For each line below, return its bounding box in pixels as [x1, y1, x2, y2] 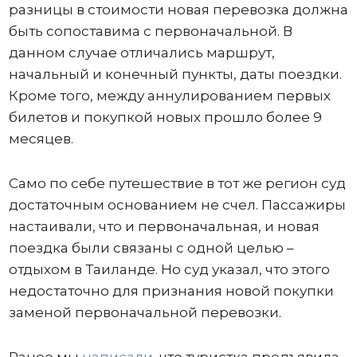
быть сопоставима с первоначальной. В [8, 22, 292, 39]
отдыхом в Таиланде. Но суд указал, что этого [8, 261, 330, 277]
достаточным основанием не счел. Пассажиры [8, 196, 346, 213]
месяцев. [8, 130, 73, 147]
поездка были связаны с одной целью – [8, 239, 294, 256]
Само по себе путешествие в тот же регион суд [8, 175, 346, 191]
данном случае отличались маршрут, [8, 44, 275, 61]
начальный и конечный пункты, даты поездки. [8, 65, 342, 82]
